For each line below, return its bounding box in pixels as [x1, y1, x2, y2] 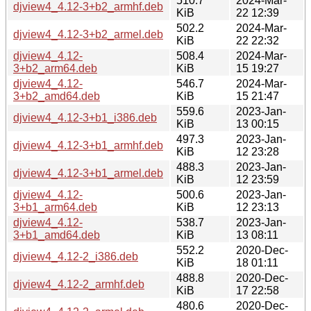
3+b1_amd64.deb [13, 228, 100, 241]
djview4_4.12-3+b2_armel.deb [13, 28, 163, 40]
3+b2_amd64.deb [13, 90, 100, 102]
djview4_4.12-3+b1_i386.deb [13, 111, 157, 124]
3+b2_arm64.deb [13, 62, 97, 74]
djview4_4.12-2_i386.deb [13, 250, 138, 262]
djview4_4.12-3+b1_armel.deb [13, 167, 163, 179]
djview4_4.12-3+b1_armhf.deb [13, 139, 163, 151]
